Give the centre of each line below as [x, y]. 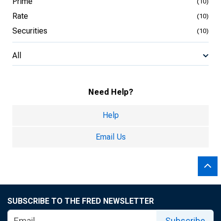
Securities [30, 31]
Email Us [110, 137]
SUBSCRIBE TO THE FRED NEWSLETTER [81, 201]
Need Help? [110, 92]
